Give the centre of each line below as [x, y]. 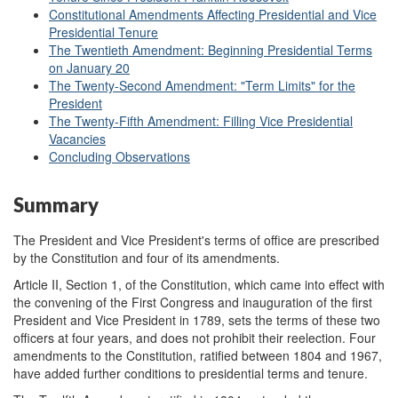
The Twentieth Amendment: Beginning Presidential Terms [211, 50]
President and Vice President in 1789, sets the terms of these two [197, 319]
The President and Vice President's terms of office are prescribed [196, 239]
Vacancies [77, 139]
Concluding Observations [119, 157]
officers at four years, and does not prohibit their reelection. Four [195, 337]
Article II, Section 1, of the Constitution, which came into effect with [199, 284]
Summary [56, 205]
